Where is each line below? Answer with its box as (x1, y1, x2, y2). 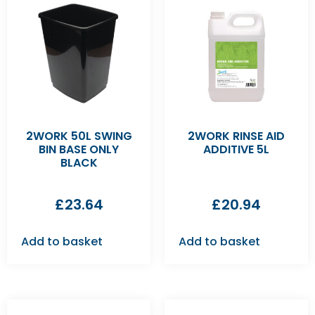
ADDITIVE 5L (203, 141, 269, 158)
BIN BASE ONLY (39, 141, 119, 158)
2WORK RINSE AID (188, 128, 285, 145)
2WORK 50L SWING (25, 128, 132, 145)
